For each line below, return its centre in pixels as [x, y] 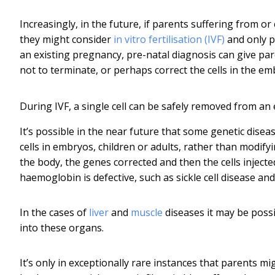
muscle [147, 212]
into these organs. [62, 227]
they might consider [67, 39]
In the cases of [54, 212]
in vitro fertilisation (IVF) [169, 39]
